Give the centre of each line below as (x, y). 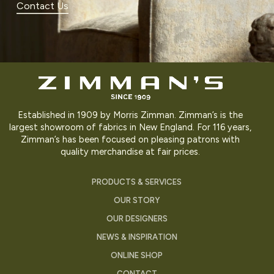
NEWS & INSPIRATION (137, 237)
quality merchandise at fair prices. (131, 151)
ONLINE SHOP (137, 255)
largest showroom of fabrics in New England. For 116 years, (131, 127)
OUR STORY (137, 200)
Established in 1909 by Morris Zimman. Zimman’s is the (131, 115)
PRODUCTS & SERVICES (137, 182)
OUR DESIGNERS (137, 218)
